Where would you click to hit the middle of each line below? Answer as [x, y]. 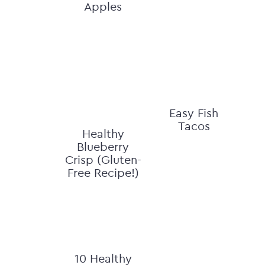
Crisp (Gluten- [103, 159]
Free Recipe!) [103, 172]
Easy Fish [194, 113]
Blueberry [103, 146]
